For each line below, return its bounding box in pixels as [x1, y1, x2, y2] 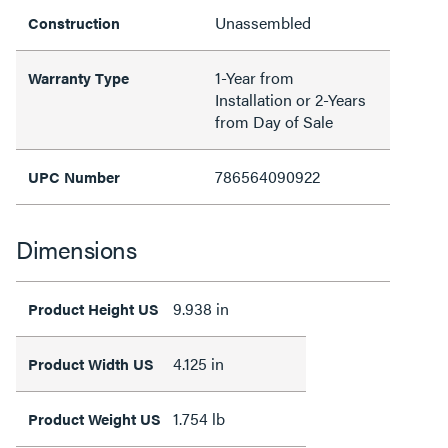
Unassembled [215, 11, 311, 34]
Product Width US [28, 353, 154, 374]
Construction [28, 12, 120, 33]
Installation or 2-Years [215, 88, 366, 111]
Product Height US [28, 298, 159, 319]
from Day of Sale [215, 110, 333, 133]
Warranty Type [28, 67, 129, 88]
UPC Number [28, 166, 120, 187]
